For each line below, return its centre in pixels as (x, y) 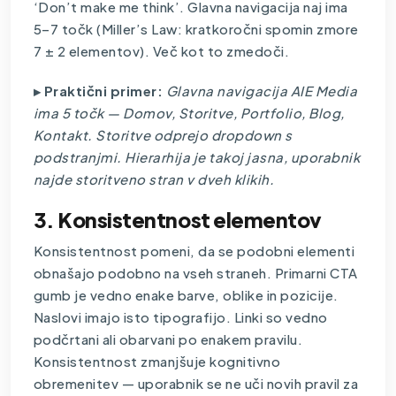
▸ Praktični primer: (99, 90)
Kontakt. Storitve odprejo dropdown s (163, 134)
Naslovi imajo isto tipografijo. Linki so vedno (180, 316)
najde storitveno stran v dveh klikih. (154, 179)
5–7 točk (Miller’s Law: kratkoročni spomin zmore (196, 28)
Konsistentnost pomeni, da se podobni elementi (194, 250)
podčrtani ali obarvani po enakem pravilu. (168, 339)
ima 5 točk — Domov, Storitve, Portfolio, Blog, (189, 112)
